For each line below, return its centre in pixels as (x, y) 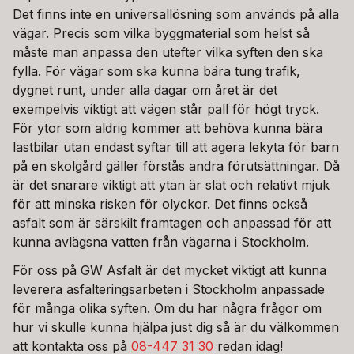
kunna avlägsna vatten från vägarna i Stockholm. (161, 241)
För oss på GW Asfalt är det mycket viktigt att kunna (169, 270)
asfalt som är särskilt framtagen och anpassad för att (172, 222)
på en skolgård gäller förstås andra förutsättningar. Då (176, 166)
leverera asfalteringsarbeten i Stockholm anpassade (169, 289)
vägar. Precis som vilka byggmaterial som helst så (161, 33)
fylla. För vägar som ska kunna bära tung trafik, (156, 71)
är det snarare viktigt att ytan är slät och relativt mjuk (171, 185)
